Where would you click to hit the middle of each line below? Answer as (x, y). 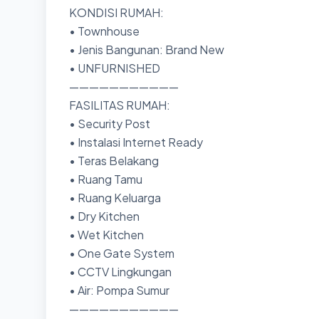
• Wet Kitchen (106, 235)
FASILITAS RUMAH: (120, 105)
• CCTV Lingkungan (120, 272)
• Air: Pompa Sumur (119, 290)
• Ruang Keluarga (115, 198)
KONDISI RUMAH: (116, 12)
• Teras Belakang (114, 161)
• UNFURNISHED (115, 68)
